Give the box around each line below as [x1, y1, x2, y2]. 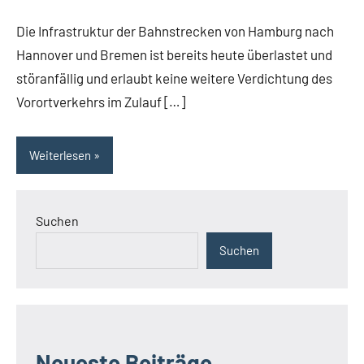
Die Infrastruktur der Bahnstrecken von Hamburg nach [16, 23, 334, 40]
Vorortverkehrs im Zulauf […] [16, 93, 185, 110]
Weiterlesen [29, 147, 91, 162]
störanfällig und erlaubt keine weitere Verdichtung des [16, 70, 332, 87]
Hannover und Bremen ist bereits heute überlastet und [16, 46, 332, 63]
